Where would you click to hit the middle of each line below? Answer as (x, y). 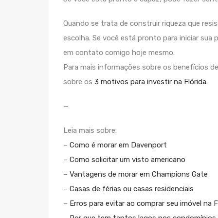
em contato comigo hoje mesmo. (119, 53)
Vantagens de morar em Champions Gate (139, 174)
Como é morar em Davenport (118, 145)
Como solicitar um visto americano (127, 160)
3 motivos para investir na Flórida (150, 82)
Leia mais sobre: (90, 130)
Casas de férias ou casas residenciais (132, 189)
